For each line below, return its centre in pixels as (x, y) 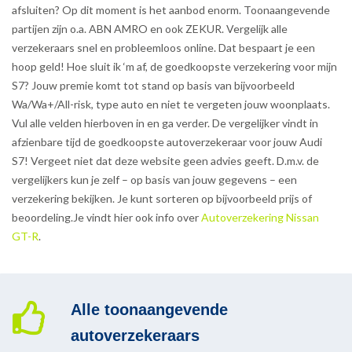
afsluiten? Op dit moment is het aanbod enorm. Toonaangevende (171, 10)
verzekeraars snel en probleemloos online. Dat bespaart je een (163, 48)
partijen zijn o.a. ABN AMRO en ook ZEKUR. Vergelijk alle (150, 29)
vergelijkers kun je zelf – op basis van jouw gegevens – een (154, 180)
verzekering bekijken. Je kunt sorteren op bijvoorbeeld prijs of (162, 199)
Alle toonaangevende (149, 310)
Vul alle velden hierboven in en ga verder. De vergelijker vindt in (165, 123)
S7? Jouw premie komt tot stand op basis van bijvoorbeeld (153, 86)
